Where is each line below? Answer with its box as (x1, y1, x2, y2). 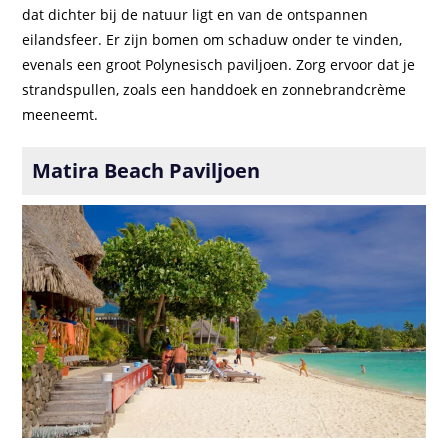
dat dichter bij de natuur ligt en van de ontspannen (22, 4, 369, 24)
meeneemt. (22, 104, 99, 124)
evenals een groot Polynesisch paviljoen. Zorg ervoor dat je (22, 54, 416, 74)
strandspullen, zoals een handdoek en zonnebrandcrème (22, 79, 407, 99)
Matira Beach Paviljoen (32, 156, 261, 184)
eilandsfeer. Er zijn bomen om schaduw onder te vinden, (22, 29, 403, 49)
